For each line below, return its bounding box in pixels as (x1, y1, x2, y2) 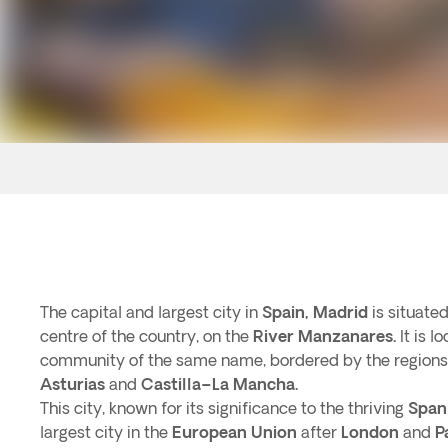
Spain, (262, 303, 309, 321)
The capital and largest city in (40, 303, 262, 321)
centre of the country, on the (40, 327, 253, 345)
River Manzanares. (253, 327, 396, 345)
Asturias (40, 375, 109, 393)
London (341, 423, 399, 441)
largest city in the (40, 423, 172, 441)
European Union (172, 423, 297, 441)
